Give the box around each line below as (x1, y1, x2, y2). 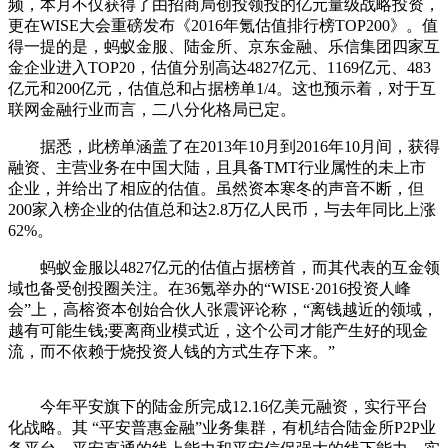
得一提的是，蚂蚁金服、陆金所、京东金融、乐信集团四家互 (8, 37, 440, 55)
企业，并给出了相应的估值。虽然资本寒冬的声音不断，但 (8, 179, 424, 197)
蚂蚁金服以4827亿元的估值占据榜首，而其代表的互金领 (8, 258, 440, 276)
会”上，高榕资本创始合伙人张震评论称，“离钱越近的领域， (8, 300, 438, 318)
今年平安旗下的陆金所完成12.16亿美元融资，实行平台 (8, 397, 428, 415)
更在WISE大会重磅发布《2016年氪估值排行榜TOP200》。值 (8, 16, 438, 34)
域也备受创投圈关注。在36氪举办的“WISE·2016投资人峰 (8, 279, 411, 297)
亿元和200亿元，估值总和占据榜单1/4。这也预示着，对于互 (8, 79, 436, 97)
